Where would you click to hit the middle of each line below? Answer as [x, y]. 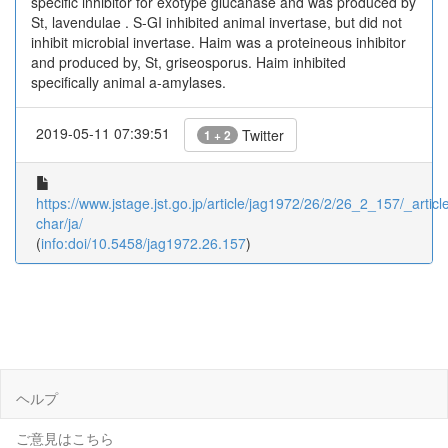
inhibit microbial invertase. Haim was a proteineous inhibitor [218, 42]
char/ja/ [59, 223]
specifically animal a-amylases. [128, 82]
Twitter [261, 135]
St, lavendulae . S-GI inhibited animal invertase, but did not [216, 22]
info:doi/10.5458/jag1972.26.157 [143, 243]
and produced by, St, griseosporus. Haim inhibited [188, 62]
